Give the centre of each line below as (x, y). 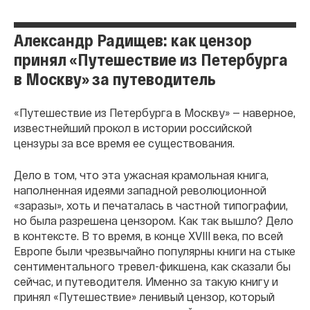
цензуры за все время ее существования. (124, 143)
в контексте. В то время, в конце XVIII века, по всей (148, 236)
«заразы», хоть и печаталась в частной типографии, (151, 205)
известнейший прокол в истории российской (133, 128)
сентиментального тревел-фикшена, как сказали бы (152, 266)
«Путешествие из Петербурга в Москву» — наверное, (155, 112)
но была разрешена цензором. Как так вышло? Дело (154, 220)
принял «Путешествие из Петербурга (151, 59)
